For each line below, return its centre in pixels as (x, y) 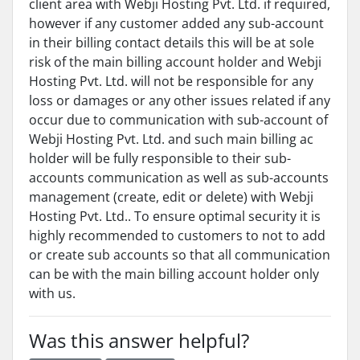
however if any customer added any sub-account (176, 23)
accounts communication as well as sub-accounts (179, 178)
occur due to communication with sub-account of (178, 120)
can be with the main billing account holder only (174, 274)
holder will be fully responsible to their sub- (160, 158)
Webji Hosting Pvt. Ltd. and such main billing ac (171, 139)
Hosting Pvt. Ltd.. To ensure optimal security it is (175, 216)
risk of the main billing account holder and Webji (175, 62)
